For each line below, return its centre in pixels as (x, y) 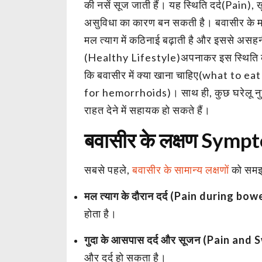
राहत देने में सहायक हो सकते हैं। (147, 110)
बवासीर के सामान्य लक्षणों (181, 169)
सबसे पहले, (108, 169)
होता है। (101, 213)
